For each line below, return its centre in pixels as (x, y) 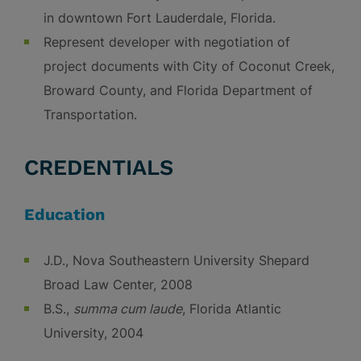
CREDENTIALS (99, 168)
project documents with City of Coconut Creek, (189, 66)
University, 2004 (93, 333)
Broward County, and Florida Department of (178, 90)
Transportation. (90, 114)
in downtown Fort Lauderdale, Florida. (160, 18)
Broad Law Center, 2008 (118, 284)
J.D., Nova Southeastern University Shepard (176, 260)
